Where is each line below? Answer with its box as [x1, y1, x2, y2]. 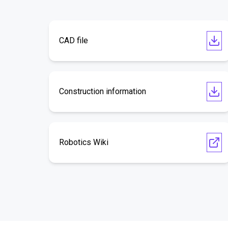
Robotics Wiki [59, 137, 108, 147]
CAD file [59, 36, 88, 45]
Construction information [59, 87, 146, 96]
